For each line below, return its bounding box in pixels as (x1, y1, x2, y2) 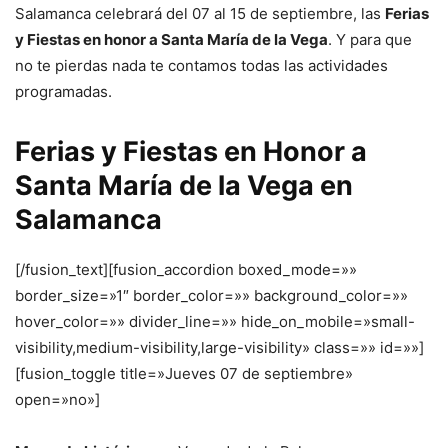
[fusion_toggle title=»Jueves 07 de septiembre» (15, 363, 353, 383)
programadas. (15, 81, 112, 101)
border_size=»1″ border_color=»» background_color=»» (15, 285, 408, 305)
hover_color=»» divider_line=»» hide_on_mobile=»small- (15, 311, 415, 331)
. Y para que (328, 29, 412, 49)
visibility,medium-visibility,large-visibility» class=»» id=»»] (15, 337, 424, 357)
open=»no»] (15, 389, 100, 409)
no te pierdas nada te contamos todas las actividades (15, 55, 388, 75)
